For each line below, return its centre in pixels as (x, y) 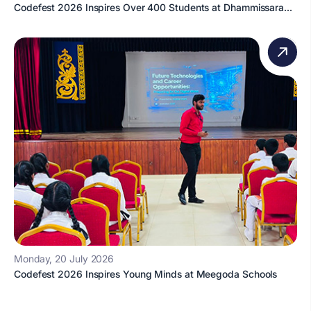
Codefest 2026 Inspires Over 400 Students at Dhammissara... (153, 7)
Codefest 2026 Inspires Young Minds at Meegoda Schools (146, 274)
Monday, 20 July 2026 (64, 259)
